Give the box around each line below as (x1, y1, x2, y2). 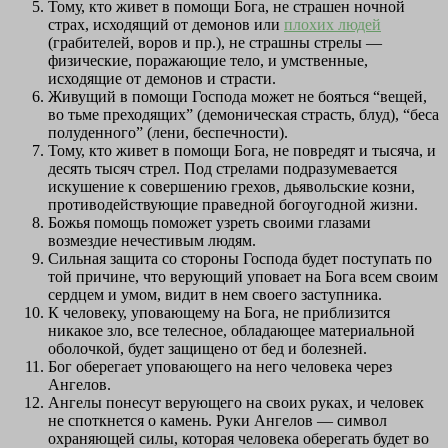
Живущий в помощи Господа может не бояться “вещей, (48, 88, 427, 106)
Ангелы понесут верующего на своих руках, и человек (48, 394, 424, 412)
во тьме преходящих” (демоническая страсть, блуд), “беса (48, 106, 439, 124)
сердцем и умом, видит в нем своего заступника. (48, 286, 382, 304)
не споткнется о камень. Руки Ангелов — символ (48, 412, 387, 430)
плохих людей (284, 16, 381, 34)
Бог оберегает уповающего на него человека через (48, 358, 392, 376)
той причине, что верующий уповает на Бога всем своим (48, 268, 438, 286)
